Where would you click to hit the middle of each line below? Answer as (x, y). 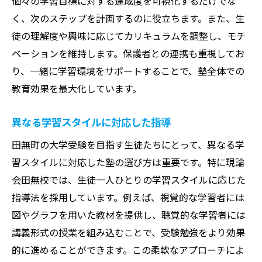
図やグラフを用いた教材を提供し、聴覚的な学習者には (129, 214)
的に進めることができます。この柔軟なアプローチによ (128, 249)
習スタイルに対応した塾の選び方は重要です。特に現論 (128, 162)
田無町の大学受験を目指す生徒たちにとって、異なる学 (128, 144)
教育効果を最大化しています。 (77, 88)
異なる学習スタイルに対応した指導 (91, 122)
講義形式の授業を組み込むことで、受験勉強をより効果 (128, 232)
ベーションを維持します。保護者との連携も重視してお (128, 53)
